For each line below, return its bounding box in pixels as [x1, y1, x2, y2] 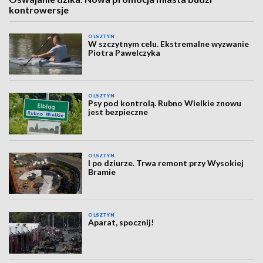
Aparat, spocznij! [88, 217, 154, 228]
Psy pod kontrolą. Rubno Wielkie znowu [88, 98, 242, 109]
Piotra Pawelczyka [88, 48, 161, 58]
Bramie [88, 166, 116, 177]
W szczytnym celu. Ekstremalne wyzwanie [88, 39, 249, 49]
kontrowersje [9, 4, 69, 15]
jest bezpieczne [88, 107, 149, 117]
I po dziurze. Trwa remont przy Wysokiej [88, 157, 244, 168]
